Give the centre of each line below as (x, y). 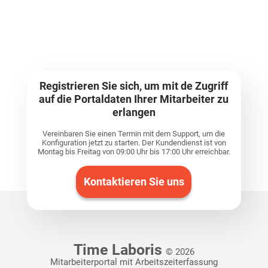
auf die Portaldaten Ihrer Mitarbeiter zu (134, 99)
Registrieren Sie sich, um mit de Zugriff (134, 86)
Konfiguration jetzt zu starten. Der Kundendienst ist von (134, 142)
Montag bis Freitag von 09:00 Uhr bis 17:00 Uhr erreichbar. (134, 151)
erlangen (134, 112)
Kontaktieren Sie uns (134, 182)
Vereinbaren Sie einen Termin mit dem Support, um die (134, 133)
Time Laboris (120, 249)
